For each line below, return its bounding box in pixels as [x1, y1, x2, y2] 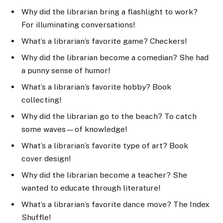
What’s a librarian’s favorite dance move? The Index [21, 199, 210, 209]
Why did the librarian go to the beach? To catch [21, 111, 197, 121]
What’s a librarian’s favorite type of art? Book [21, 140, 188, 150]
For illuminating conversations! [21, 20, 135, 30]
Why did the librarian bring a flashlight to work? [21, 7, 198, 17]
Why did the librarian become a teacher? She [21, 170, 187, 180]
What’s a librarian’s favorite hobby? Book [21, 82, 171, 92]
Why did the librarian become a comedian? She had [21, 53, 209, 63]
